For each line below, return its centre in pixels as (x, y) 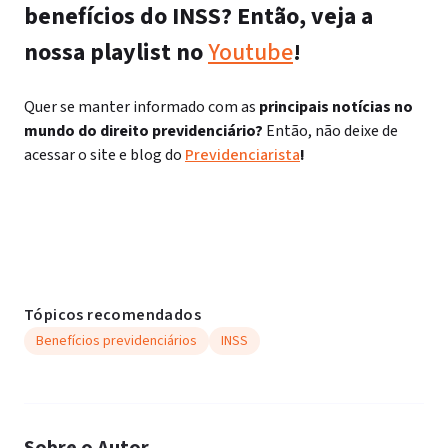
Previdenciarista (242, 155)
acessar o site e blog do (104, 155)
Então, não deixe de (332, 131)
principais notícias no (334, 107)
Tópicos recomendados (112, 315)
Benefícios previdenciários (116, 341)
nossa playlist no (116, 52)
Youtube (250, 52)
